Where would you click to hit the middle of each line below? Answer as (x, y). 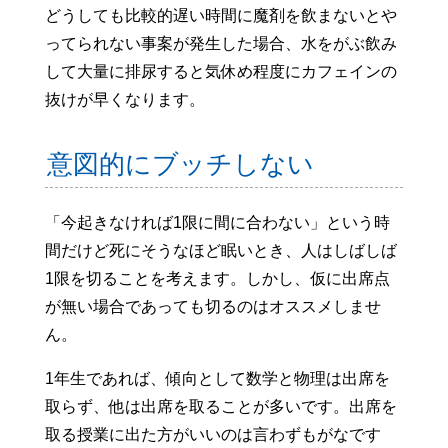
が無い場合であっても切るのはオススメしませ (212, 306)
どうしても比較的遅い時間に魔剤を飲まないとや (220, 16)
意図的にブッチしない (181, 164)
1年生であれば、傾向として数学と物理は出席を (217, 378)
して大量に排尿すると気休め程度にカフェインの (220, 72)
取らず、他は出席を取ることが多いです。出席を (220, 406)
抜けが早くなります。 (124, 100)
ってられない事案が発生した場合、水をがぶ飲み (220, 44)
